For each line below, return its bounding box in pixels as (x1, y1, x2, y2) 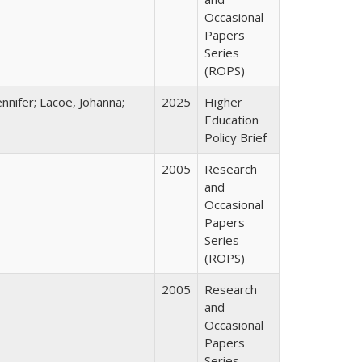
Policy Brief (204, 129, 267, 145)
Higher (204, 94, 242, 110)
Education (204, 112, 259, 128)
